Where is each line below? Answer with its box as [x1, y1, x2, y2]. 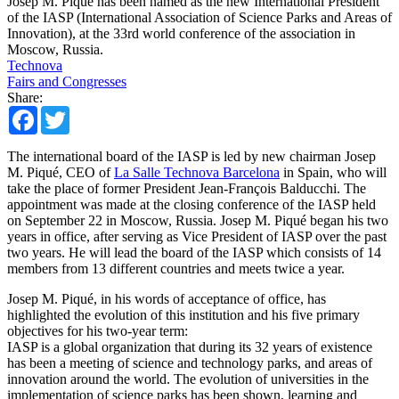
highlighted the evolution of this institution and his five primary [7, 306, 360, 322]
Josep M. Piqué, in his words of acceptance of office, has [7, 290, 326, 306]
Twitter [69, 104, 110, 120]
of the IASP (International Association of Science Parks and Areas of [7, 9, 392, 25]
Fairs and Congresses [7, 73, 126, 89]
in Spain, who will [280, 164, 387, 180]
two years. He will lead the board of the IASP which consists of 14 [7, 244, 381, 260]
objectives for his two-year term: [7, 322, 188, 338]
